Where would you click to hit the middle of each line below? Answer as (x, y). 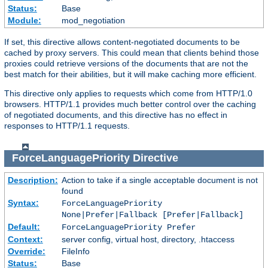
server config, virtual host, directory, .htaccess (148, 239)
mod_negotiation (93, 20)
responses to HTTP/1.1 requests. (67, 125)
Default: (24, 226)
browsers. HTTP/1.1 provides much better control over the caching (130, 104)
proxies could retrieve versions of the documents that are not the (126, 63)
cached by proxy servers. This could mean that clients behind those (132, 52)
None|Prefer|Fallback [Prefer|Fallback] (152, 214)
